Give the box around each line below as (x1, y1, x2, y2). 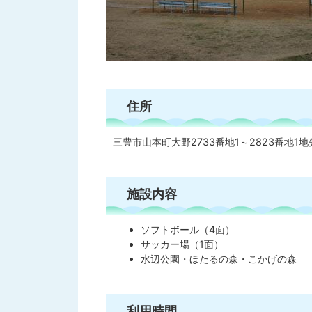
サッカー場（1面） (141, 238, 224, 250)
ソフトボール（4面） (141, 224, 235, 235)
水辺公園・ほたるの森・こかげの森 (141, 253, 297, 265)
